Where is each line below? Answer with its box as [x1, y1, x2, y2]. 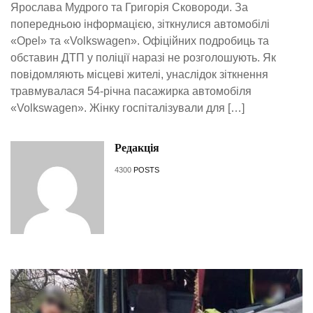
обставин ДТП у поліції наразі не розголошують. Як [10, 51, 276, 64]
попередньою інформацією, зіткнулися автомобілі [10, 17, 270, 30]
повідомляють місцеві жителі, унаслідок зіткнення [10, 68, 268, 80]
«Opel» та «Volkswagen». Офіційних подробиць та [10, 34, 269, 47]
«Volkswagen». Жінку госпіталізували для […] [10, 101, 245, 114]
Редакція [114, 141, 159, 154]
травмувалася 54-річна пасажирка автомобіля [10, 85, 252, 97]
